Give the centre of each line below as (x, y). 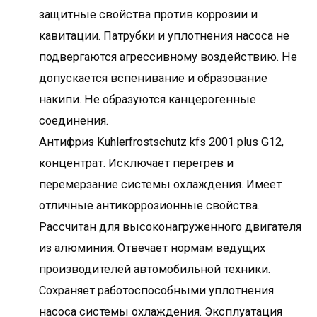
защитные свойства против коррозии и (148, 14)
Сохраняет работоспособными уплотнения (156, 290)
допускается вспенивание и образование (153, 78)
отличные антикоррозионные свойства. (149, 205)
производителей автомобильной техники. (155, 269)
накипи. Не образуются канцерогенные (148, 99)
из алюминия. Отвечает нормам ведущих (152, 248)
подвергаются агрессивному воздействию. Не (168, 57)
